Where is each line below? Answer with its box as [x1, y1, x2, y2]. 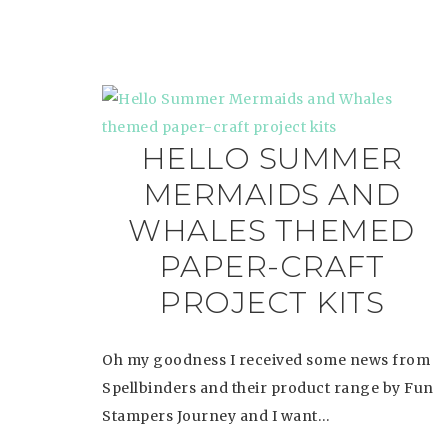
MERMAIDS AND [142, 176, 401, 213]
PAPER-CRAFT [158, 248, 385, 285]
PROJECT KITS [159, 284, 385, 321]
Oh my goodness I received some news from [102, 351, 430, 369]
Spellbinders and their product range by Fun [102, 379, 434, 397]
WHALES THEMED [128, 212, 415, 249]
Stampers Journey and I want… [102, 407, 330, 425]
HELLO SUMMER [140, 140, 403, 177]
